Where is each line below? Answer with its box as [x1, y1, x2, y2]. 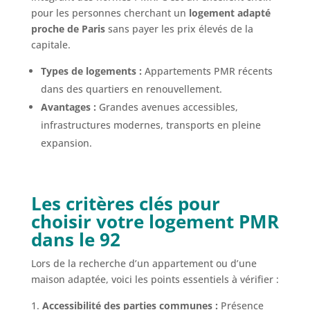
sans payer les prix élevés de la [104, 21, 253, 35]
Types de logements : [40, 64, 142, 77]
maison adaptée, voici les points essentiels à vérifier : [30, 272, 279, 286]
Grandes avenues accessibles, [95, 100, 238, 113]
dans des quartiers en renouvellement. [40, 82, 222, 95]
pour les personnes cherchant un [30, 6, 189, 19]
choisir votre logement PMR [30, 208, 279, 234]
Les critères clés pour [30, 190, 220, 216]
